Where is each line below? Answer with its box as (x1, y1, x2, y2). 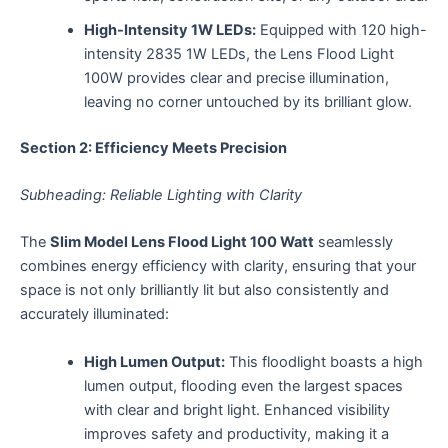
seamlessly (314, 233, 393, 252)
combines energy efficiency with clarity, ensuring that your (20, 257, 416, 276)
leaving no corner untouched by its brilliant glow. (83, 92, 412, 111)
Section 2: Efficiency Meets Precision (20, 138, 287, 157)
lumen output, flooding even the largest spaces (83, 376, 403, 395)
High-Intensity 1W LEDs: (83, 20, 256, 39)
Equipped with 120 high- (255, 20, 427, 39)
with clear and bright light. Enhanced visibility (83, 400, 390, 419)
